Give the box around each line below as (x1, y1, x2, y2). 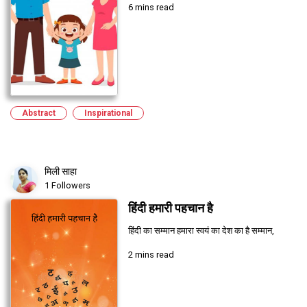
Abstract (22, 108, 56, 118)
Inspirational (84, 108, 132, 118)
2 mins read (127, 249, 174, 260)
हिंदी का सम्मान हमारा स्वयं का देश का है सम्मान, (127, 225, 274, 236)
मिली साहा (45, 165, 77, 177)
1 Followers (45, 180, 90, 191)
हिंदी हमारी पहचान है (127, 201, 213, 215)
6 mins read (127, 1, 174, 12)
